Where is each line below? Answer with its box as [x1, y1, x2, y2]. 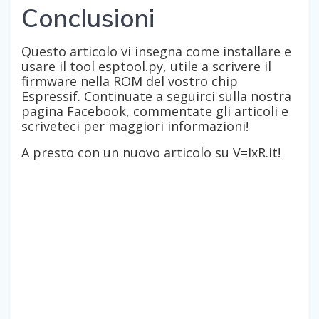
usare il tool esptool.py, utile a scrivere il [21, 58, 271, 75]
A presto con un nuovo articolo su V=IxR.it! [21, 144, 281, 162]
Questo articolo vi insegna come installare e [21, 43, 291, 61]
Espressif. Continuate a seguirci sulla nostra [21, 88, 291, 105]
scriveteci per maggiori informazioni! [21, 117, 249, 135]
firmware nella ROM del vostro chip [21, 73, 238, 90]
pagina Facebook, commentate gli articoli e [21, 103, 288, 120]
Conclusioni [21, 2, 155, 34]
